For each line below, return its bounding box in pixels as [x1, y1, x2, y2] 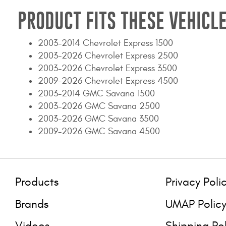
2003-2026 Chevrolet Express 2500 [38, 50, 178, 62]
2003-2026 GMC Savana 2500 [38, 101, 160, 112]
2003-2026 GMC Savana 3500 [38, 114, 159, 125]
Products [15, 175, 59, 189]
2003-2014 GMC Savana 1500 [38, 88, 155, 99]
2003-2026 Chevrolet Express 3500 [38, 63, 177, 74]
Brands [15, 197, 48, 211]
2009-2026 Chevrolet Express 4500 [38, 76, 178, 87]
